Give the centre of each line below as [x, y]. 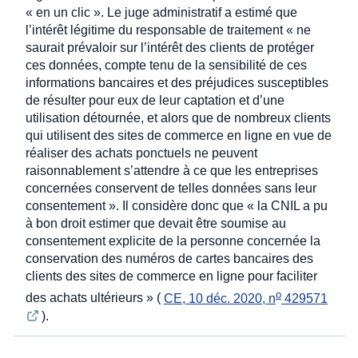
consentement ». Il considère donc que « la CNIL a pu [177, 206]
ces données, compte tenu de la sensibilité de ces [166, 66]
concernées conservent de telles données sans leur [171, 189]
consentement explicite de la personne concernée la [173, 241]
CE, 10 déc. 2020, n [220, 298]
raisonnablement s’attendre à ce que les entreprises [172, 171]
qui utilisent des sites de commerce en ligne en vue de [179, 136]
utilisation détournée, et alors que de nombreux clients [178, 118]
